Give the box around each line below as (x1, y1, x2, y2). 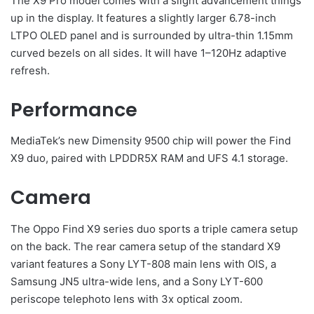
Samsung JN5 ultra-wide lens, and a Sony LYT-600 (11, 274, 263, 288)
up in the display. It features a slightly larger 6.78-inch (11, 11, 276, 25)
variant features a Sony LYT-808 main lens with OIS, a (11, 257, 276, 271)
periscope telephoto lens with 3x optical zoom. (11, 292, 243, 306)
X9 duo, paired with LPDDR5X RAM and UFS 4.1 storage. (11, 151, 288, 165)
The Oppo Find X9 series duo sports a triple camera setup (11, 221, 298, 235)
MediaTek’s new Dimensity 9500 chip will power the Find (11, 134, 291, 148)
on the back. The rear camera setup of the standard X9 (11, 239, 280, 253)
